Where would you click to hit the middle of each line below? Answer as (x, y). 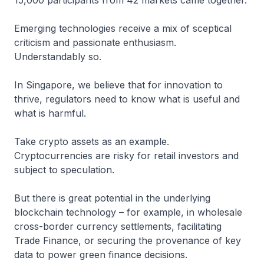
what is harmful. (50, 113)
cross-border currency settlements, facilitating (118, 226)
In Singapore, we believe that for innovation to (118, 85)
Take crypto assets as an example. (92, 141)
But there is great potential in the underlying (112, 198)
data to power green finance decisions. (102, 255)
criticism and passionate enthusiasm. (95, 42)
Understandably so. (59, 57)
